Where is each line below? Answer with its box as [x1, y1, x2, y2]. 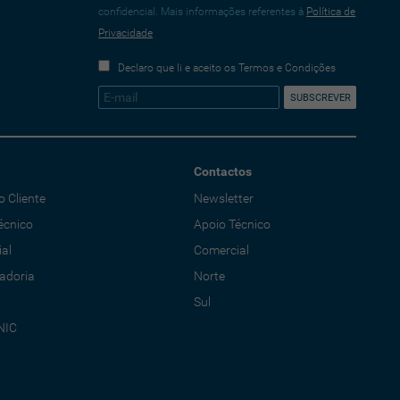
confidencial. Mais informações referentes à [98, 5, 307, 18]
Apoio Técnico [193, 217, 271, 231]
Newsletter [193, 191, 254, 205]
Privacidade [98, 27, 154, 39]
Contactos [193, 164, 252, 179]
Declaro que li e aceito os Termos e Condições [118, 62, 337, 74]
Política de [306, 5, 356, 18]
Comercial [193, 243, 249, 257]
